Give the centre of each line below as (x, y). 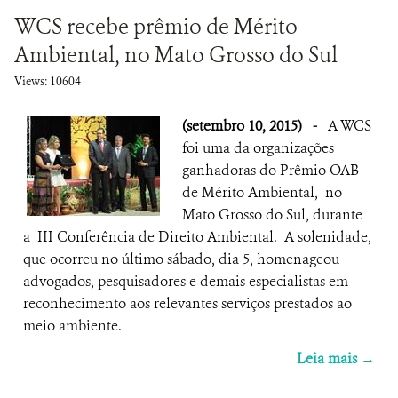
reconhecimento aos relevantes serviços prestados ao (187, 303)
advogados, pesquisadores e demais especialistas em (186, 281)
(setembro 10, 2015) (244, 126)
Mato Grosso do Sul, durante (272, 215)
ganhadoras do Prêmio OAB (271, 170)
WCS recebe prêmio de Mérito (156, 27)
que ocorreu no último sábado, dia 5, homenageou (181, 259)
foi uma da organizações (258, 148)
